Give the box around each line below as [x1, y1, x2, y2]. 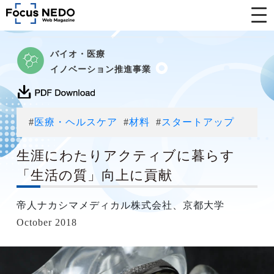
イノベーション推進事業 [50, 64, 151, 74]
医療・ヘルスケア [34, 117, 117, 127]
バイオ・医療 [50, 49, 105, 59]
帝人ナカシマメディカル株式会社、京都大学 [16, 200, 224, 210]
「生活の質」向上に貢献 [16, 168, 172, 183]
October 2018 [16, 217, 77, 228]
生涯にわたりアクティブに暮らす [16, 149, 235, 163]
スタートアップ [161, 117, 234, 127]
